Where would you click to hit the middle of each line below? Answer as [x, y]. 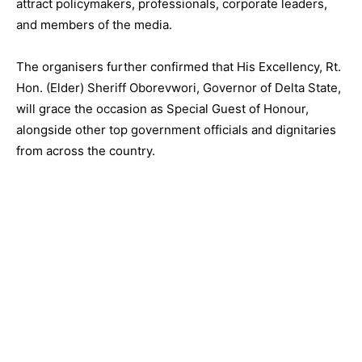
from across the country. [86, 150]
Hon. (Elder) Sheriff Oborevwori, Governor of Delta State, [179, 87]
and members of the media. [94, 24]
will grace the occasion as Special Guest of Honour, [162, 108]
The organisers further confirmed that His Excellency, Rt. [179, 66]
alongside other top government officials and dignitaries [176, 129]
